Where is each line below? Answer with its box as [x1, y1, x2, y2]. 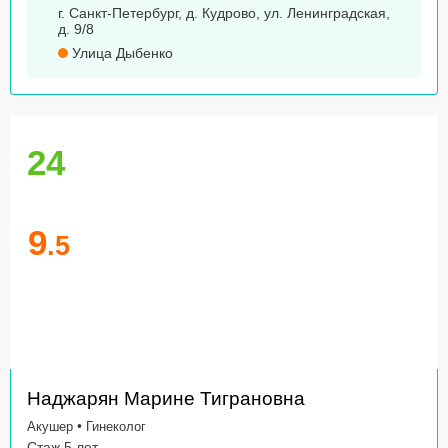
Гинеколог [86, 419, 146, 435]
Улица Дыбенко [68, 45, 173, 62]
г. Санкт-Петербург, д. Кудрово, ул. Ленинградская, [58, 5, 390, 22]
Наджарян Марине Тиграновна [27, 388, 305, 410]
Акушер [27, 419, 73, 435]
